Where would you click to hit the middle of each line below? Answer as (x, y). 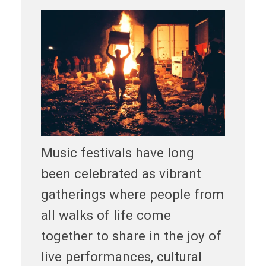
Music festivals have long (117, 152)
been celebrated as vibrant (121, 173)
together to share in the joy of (131, 235)
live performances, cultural (121, 256)
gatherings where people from (132, 194)
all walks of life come (106, 215)
